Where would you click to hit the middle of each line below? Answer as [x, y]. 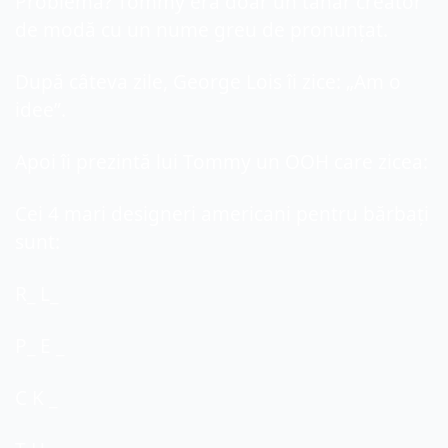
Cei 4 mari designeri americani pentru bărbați [222, 214]
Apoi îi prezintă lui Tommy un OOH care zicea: [221, 162]
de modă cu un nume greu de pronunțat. [201, 30]
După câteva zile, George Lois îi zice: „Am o [208, 82]
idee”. [40, 110]
